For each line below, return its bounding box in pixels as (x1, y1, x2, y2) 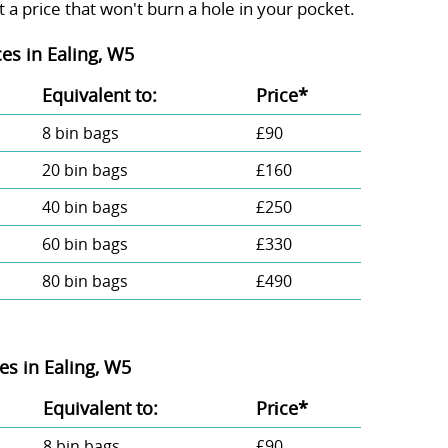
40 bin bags (41, 196, 128, 219)
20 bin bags (41, 159, 128, 182)
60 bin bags (41, 233, 128, 256)
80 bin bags (41, 270, 128, 293)
